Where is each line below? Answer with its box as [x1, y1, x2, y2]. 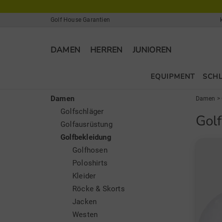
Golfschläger [60, 107, 104, 116]
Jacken [72, 197, 97, 206]
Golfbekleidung [60, 133, 111, 142]
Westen [72, 210, 98, 219]
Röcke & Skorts [72, 184, 125, 193]
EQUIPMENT [151, 72, 195, 81]
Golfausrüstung [60, 120, 112, 129]
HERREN [90, 45, 123, 55]
